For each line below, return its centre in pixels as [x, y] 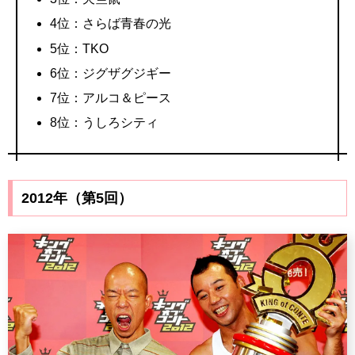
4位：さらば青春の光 [111, 24]
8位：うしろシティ [105, 123]
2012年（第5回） [76, 198]
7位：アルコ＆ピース [111, 97]
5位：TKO [80, 48]
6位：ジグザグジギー [111, 73]
